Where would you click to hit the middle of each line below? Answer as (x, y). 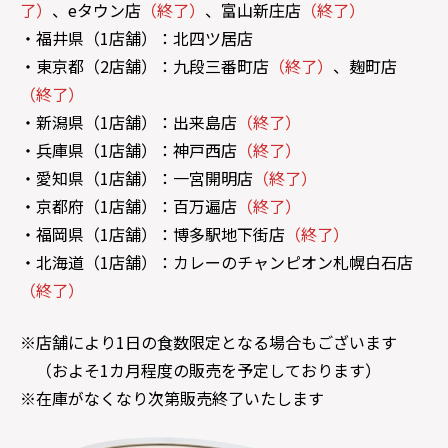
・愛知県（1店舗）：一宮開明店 (136, 178)
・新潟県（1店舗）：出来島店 (128, 122)
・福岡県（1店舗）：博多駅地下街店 (152, 234)
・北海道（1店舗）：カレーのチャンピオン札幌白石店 (216, 262)
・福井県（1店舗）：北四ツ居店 (136, 38)
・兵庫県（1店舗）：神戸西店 (128, 150)
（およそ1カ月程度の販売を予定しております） (200, 370)
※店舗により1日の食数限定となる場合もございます (208, 342)
